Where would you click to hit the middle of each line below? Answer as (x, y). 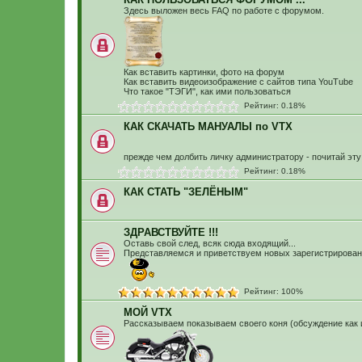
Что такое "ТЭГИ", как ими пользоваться (207, 91)
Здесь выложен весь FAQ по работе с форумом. (224, 11)
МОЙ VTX (148, 312)
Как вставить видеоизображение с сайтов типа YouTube (238, 82)
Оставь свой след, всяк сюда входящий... (210, 243)
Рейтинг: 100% (271, 291)
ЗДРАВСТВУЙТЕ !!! (171, 232)
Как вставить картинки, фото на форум (204, 72)
